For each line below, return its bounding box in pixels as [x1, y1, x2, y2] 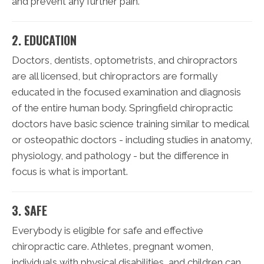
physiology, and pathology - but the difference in [12, 150, 229, 162]
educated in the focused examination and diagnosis [12, 86, 241, 98]
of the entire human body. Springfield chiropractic [12, 102, 233, 114]
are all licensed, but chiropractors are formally [12, 70, 217, 82]
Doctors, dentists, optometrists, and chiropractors [12, 54, 237, 67]
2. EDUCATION [12, 31, 77, 49]
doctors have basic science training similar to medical [12, 118, 249, 130]
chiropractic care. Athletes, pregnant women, [12, 240, 213, 253]
